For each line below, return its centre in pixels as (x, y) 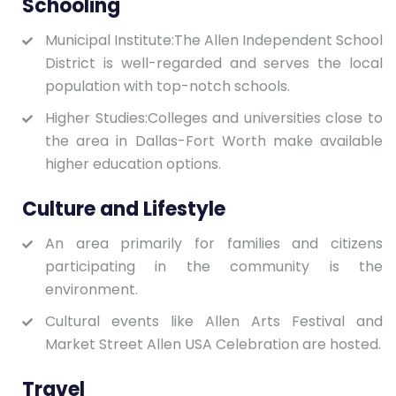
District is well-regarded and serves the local (214, 63)
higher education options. (133, 164)
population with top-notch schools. (168, 86)
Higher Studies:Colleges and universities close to (214, 118)
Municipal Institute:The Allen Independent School (214, 40)
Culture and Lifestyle (124, 209)
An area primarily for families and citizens (214, 243)
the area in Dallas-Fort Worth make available (214, 141)
